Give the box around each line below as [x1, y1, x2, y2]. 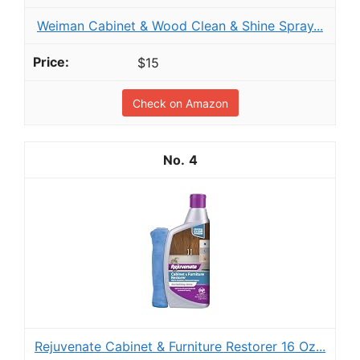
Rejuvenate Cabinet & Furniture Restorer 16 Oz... [35, 338, 325, 355]
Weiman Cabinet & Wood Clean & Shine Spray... [37, 17, 323, 34]
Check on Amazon [132, 96, 228, 111]
